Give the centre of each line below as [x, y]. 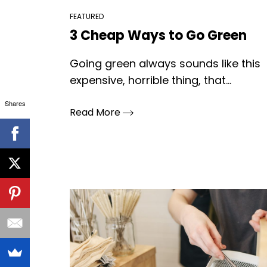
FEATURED [87, 16]
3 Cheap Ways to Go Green [158, 35]
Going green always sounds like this [165, 63]
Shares [15, 103]
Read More [96, 112]
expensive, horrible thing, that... [150, 80]
